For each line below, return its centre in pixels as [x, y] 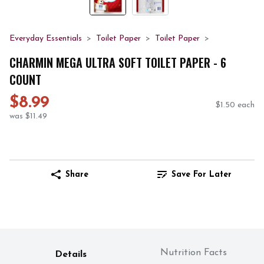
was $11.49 [28, 117]
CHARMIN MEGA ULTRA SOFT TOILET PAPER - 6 [118, 62]
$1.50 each [235, 105]
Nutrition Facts [193, 253]
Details [71, 255]
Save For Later [202, 174]
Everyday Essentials [46, 39]
